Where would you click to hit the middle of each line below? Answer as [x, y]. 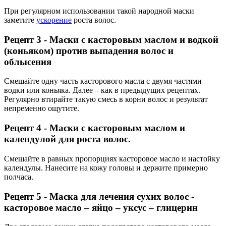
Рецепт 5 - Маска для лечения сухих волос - [99, 196]
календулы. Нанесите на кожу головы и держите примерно [106, 167]
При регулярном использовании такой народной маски [99, 11]
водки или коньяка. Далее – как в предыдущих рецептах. [102, 90]
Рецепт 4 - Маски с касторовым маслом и [95, 128]
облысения [28, 62]
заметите [20, 20]
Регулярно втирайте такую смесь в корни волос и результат [106, 99]
